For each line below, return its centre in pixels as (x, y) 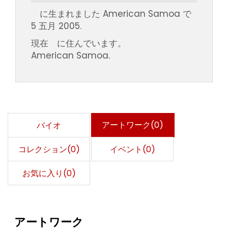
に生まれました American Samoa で (111, 14)
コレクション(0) (49, 150)
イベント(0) (132, 150)
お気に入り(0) (49, 174)
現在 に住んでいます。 (79, 44)
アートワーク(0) (132, 125)
